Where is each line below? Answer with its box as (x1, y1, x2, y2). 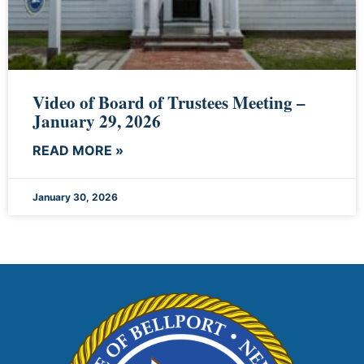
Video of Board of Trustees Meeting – (32, 89, 305, 115)
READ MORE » (32, 141, 123, 158)
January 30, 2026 (32, 190, 118, 203)
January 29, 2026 (32, 108, 161, 133)
